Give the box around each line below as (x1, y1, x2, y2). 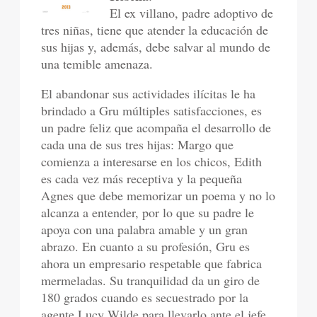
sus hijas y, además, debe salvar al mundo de (41, 38, 271, 55)
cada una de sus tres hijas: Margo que (41, 136, 234, 153)
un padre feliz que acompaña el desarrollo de (41, 119, 272, 136)
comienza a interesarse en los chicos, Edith (41, 153, 263, 170)
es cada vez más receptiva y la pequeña (41, 170, 243, 187)
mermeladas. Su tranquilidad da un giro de (41, 272, 260, 289)
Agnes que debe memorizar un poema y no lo (41, 187, 276, 204)
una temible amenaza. (41, 55, 154, 72)
